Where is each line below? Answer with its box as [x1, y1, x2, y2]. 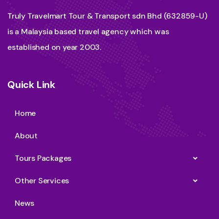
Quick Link [7, 78, 55, 91]
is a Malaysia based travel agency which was [7, 26, 169, 37]
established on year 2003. [7, 42, 102, 53]
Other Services [15, 175, 69, 186]
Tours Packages [15, 153, 72, 164]
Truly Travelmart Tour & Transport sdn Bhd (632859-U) [7, 11, 207, 22]
